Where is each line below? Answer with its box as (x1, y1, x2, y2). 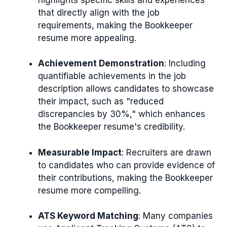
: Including (164, 58, 206, 68)
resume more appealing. (38, 32, 136, 43)
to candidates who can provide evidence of (38, 160, 215, 170)
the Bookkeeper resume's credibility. (38, 122, 185, 132)
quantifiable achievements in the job (38, 71, 186, 81)
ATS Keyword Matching (38, 211, 138, 221)
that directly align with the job (38, 7, 160, 18)
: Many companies (138, 211, 213, 221)
